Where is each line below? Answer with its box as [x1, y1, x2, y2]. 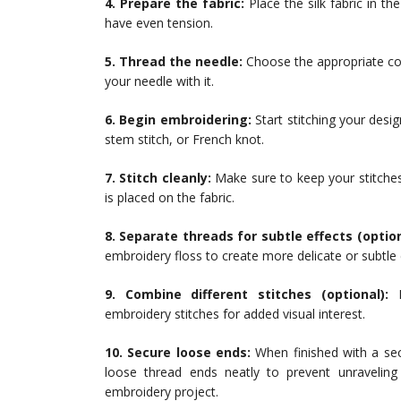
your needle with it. [105, 73, 214, 90]
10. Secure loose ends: [105, 344, 251, 362]
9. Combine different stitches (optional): [105, 286, 388, 303]
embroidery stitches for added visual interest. [105, 305, 365, 323]
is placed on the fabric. [105, 189, 235, 207]
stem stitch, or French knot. [105, 131, 264, 149]
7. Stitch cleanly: [105, 169, 211, 187]
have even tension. [105, 14, 213, 32]
